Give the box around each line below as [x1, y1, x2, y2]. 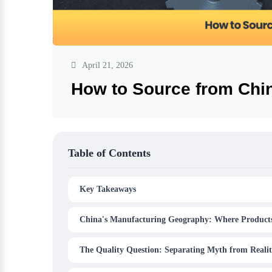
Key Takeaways [80, 185, 136, 194]
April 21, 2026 [82, 61, 133, 70]
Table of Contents [68, 147, 151, 160]
